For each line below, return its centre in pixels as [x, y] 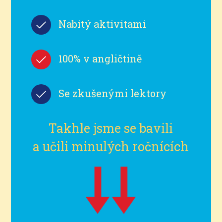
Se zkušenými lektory [112, 93]
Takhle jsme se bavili [111, 128]
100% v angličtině [100, 58]
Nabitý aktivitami [102, 24]
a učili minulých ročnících [111, 146]
